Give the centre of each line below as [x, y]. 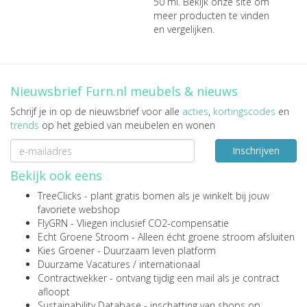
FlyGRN [53, 223]
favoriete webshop [79, 209]
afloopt [54, 292]
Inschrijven [256, 150]
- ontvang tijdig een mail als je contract [193, 278]
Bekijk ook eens [56, 175]
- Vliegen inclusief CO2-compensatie [148, 223]
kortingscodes [244, 111]
